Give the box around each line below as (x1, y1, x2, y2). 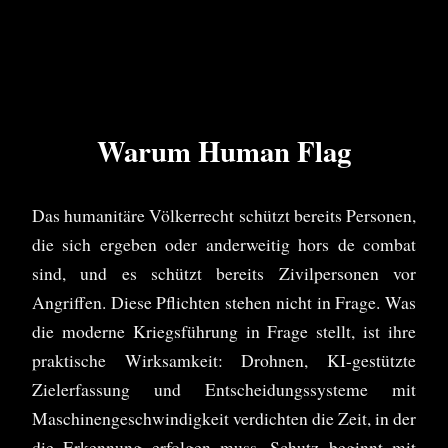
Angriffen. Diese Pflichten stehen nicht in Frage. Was (32, 290, 416, 315)
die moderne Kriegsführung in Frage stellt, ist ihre (32, 319, 416, 344)
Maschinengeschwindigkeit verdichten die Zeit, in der (32, 406, 416, 431)
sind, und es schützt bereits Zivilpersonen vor (32, 261, 416, 286)
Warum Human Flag (97, 130, 351, 173)
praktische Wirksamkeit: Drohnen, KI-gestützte (32, 348, 416, 373)
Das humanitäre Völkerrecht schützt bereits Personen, (32, 203, 416, 228)
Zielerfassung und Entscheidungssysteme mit (32, 377, 416, 402)
